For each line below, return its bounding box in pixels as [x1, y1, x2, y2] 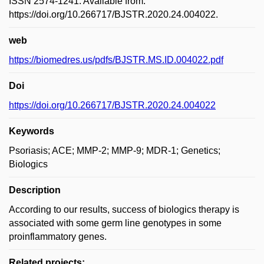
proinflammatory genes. [9, 232, 107, 242]
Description [9, 185, 61, 195]
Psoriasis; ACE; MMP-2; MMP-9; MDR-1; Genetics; [9, 146, 220, 156]
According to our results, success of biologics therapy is [9, 204, 239, 214]
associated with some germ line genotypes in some [9, 218, 222, 228]
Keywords [9, 126, 54, 136]
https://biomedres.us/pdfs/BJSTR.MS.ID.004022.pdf [9, 55, 223, 65]
